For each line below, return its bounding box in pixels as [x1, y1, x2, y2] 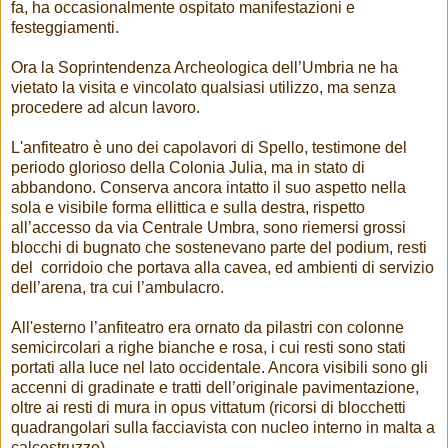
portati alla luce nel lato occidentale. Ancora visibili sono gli [11, 359, 428, 377]
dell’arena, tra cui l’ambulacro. [11, 279, 228, 297]
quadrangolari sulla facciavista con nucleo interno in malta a [11, 419, 435, 437]
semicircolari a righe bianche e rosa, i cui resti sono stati [11, 339, 406, 357]
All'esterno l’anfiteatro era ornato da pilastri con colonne [11, 319, 404, 337]
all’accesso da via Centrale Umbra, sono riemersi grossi [11, 219, 406, 237]
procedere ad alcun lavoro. [11, 99, 200, 117]
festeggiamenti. [11, 19, 119, 37]
